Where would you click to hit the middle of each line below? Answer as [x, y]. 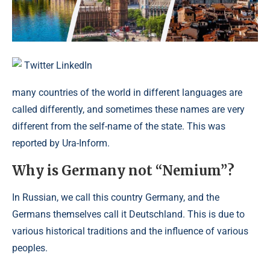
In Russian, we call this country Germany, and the [116, 197]
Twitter [40, 65]
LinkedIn [74, 65]
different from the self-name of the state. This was [119, 126]
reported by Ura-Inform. [61, 143]
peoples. [30, 248]
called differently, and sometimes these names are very [128, 109]
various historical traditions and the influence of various [130, 231]
